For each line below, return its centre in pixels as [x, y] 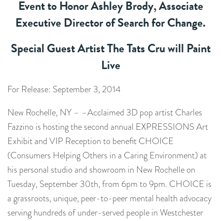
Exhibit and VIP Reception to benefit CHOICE [91, 141]
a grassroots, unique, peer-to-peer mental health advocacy [110, 199]
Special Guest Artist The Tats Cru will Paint [110, 49]
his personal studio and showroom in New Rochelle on [101, 170]
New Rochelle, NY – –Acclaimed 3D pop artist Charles [105, 113]
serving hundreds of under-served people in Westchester [105, 213]
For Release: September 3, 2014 [64, 90]
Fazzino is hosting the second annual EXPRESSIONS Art [108, 127]
